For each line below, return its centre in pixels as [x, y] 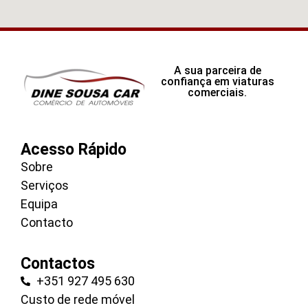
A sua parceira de [217, 70]
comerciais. [218, 92]
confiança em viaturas [217, 81]
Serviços [45, 186]
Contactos [58, 264]
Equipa [39, 204]
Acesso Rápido [74, 150]
